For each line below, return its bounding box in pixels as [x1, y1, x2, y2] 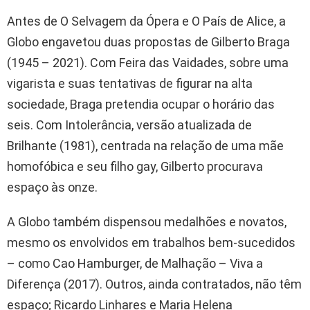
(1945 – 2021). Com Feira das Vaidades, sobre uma [7, 55, 289, 70]
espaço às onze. [7, 179, 98, 194]
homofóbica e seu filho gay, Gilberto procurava [7, 158, 263, 174]
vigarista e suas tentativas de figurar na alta [7, 75, 253, 91]
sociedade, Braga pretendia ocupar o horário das [7, 96, 275, 111]
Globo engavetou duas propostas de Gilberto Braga [7, 34, 290, 49]
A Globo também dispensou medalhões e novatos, [7, 214, 286, 229]
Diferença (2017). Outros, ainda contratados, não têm [7, 276, 302, 291]
